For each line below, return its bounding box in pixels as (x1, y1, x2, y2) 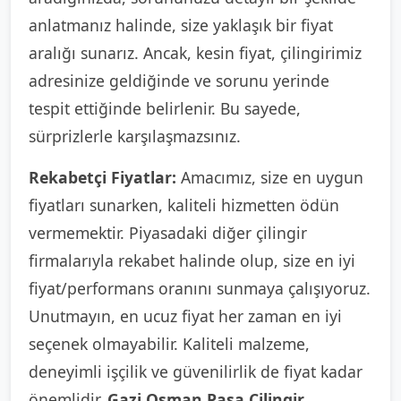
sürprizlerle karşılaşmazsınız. (29, 125, 241, 147)
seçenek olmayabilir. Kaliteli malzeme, (29, 333, 310, 354)
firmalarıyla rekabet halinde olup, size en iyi (29, 250, 355, 271)
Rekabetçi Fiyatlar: (29, 166, 176, 188)
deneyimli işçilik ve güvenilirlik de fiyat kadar (29, 361, 363, 382)
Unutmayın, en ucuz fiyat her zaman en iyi (29, 305, 342, 327)
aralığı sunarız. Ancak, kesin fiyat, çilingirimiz (29, 42, 362, 64)
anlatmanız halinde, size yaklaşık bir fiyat (29, 14, 333, 36)
